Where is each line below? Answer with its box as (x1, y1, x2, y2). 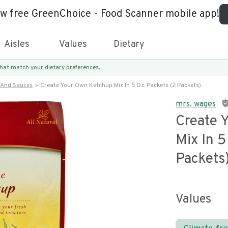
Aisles (4, 39, 30, 50)
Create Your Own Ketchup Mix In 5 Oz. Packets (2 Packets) (40, 81, 201, 90)
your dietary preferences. (31, 64, 100, 72)
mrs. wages (176, 99, 216, 109)
